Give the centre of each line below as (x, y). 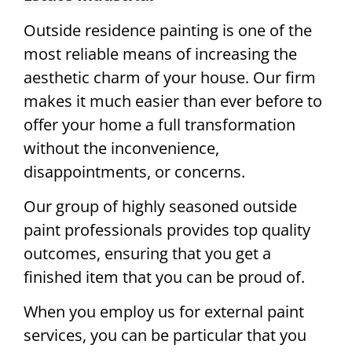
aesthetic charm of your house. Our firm (170, 77)
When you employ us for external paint (164, 312)
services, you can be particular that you (165, 335)
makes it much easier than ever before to (173, 101)
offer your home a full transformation (159, 124)
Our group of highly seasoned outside (160, 206)
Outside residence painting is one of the (168, 30)
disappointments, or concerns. (134, 171)
